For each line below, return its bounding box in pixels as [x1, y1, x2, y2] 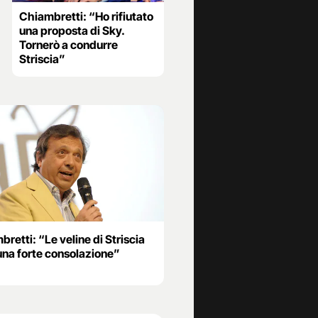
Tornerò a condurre [18, 38, 118, 53]
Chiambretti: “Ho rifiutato [18, 9, 153, 24]
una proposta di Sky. [18, 23, 124, 38]
